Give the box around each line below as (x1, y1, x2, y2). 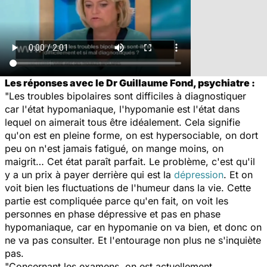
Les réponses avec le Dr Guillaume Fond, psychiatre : (5, 76, 255, 89)
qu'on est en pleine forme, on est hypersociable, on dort (5, 129, 258, 141)
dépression (174, 168, 223, 181)
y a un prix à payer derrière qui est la (5, 168, 174, 181)
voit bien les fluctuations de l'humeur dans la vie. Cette (5, 181, 251, 194)
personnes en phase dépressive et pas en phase (5, 207, 221, 220)
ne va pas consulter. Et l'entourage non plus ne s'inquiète (5, 234, 261, 246)
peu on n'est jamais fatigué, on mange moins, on (5, 142, 223, 154)
